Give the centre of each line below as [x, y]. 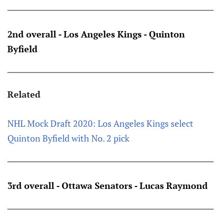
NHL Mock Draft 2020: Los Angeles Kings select [100, 123]
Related [24, 94]
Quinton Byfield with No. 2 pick [68, 138]
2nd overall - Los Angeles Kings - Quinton [96, 34]
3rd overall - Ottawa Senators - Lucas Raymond [108, 185]
